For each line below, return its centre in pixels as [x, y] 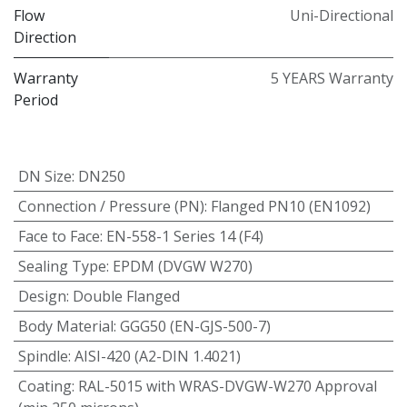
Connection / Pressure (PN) [111, 206]
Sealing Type [62, 266]
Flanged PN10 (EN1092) [290, 206]
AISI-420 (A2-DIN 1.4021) [157, 356]
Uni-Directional [342, 15]
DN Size [45, 176]
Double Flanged [126, 296]
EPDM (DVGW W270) [182, 266]
